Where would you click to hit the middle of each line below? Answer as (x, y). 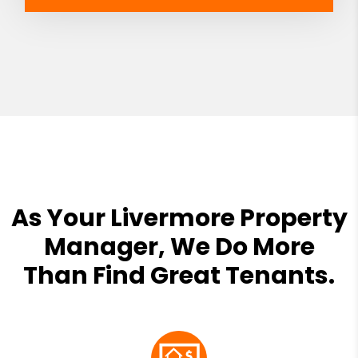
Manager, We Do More (179, 247)
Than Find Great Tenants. (179, 275)
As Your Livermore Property (179, 218)
